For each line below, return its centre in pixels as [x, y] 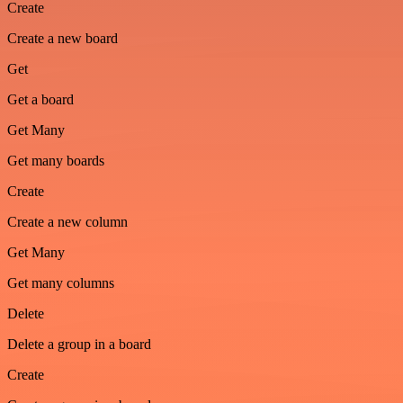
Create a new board [63, 38]
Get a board [40, 99]
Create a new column [67, 221]
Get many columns [61, 282]
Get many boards [56, 160]
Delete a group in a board [79, 344]
